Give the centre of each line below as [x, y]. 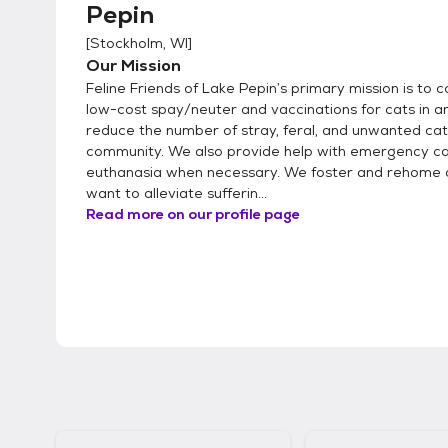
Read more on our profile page [193, 214]
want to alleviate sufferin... [176, 193]
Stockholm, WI [139, 43]
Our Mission [133, 66]
